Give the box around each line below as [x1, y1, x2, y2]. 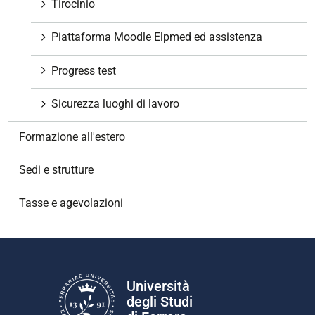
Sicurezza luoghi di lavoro [51, 96, 179, 110]
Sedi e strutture [19, 163, 94, 177]
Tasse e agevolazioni [19, 196, 123, 210]
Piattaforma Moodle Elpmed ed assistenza [51, 30, 262, 44]
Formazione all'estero [19, 130, 125, 143]
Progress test [51, 63, 116, 77]
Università [127, 277, 190, 295]
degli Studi [127, 292, 193, 310]
